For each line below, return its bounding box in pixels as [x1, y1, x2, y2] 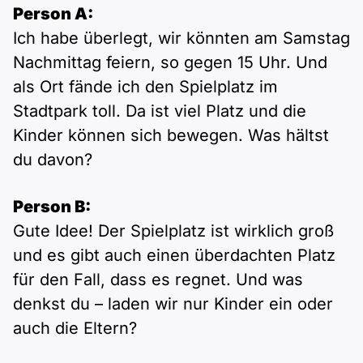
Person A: [13, 4, 93, 23]
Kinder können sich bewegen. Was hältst [13, 126, 329, 145]
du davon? [13, 150, 92, 169]
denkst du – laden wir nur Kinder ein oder [13, 294, 333, 314]
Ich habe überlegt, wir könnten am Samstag [13, 28, 350, 48]
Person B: [13, 197, 91, 216]
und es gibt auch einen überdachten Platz [13, 246, 335, 265]
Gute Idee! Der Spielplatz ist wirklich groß [13, 221, 334, 241]
